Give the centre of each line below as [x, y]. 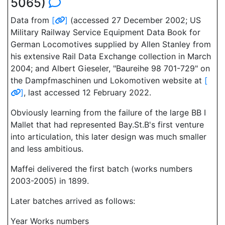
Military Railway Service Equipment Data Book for [105, 32]
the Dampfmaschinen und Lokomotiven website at [107, 80]
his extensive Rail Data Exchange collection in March [111, 56]
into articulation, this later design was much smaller [108, 137]
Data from [31, 20]
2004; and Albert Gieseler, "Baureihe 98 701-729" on [110, 68]
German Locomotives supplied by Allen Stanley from [111, 44]
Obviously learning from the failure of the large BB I [108, 113]
